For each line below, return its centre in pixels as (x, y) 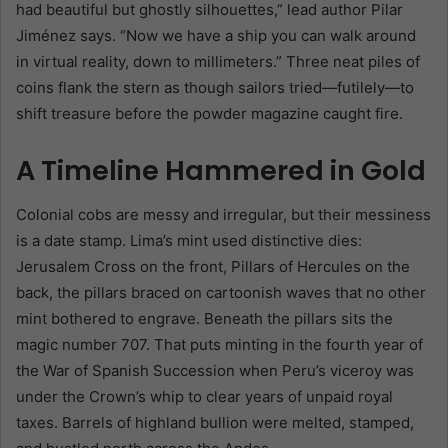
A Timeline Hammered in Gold (221, 170)
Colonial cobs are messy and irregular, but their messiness (223, 215)
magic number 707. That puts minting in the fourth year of (219, 345)
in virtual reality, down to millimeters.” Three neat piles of (218, 61)
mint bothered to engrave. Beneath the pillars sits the (204, 319)
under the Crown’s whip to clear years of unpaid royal (204, 397)
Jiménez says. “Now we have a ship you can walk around (216, 35)
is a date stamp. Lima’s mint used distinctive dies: (189, 241)
